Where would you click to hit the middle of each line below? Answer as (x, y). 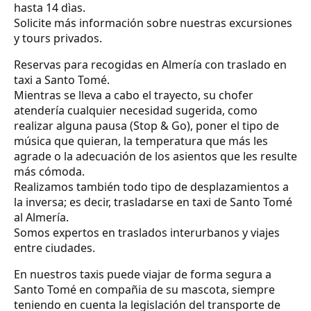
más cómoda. (49, 171)
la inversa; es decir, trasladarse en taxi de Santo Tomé (153, 202)
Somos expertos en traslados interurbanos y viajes (147, 232)
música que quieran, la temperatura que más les (141, 141)
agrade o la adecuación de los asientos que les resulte (155, 156)
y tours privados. (58, 38)
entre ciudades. (54, 247)
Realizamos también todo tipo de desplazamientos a (151, 186)
